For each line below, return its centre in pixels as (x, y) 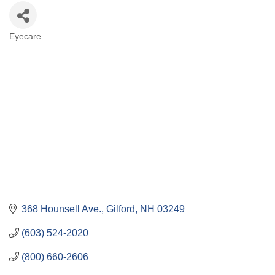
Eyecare (25, 36)
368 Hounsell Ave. (61, 209)
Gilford (121, 209)
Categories (41, 47)
